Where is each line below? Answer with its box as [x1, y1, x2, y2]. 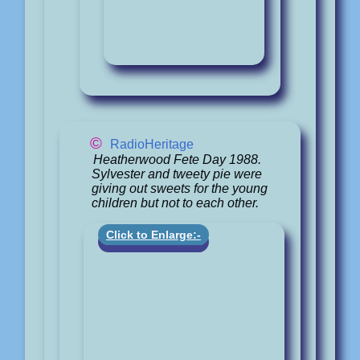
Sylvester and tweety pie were [92, 166, 262, 181]
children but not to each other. [92, 195, 259, 210]
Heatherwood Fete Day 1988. [92, 152, 261, 166]
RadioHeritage [110, 137, 194, 151]
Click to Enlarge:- [106, 228, 201, 242]
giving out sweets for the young [92, 181, 268, 195]
